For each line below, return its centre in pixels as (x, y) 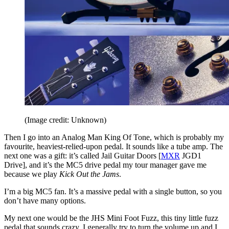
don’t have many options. (45, 200)
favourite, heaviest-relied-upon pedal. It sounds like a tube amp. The (113, 146)
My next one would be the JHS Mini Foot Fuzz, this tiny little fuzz (111, 218)
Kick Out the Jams (89, 174)
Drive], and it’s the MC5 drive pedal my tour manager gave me (105, 165)
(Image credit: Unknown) (65, 120)
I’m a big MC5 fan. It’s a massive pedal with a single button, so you (113, 191)
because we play (32, 174)
